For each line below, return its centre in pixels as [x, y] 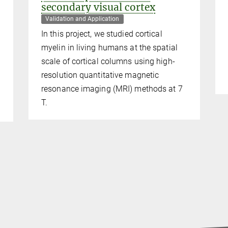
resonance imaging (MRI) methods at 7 [112, 89]
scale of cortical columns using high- [108, 62]
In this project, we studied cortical [102, 34]
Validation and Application [82, 19]
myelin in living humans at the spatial [109, 48]
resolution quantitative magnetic [100, 75]
